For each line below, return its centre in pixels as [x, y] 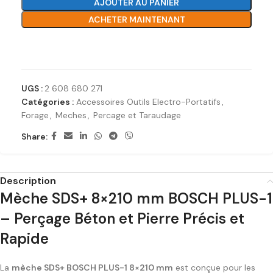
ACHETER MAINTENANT [136, 20]
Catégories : [48, 102]
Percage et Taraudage [137, 115]
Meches [71, 115]
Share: [34, 136]
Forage [35, 115]
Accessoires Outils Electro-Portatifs [148, 102]
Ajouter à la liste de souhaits [136, 47]
